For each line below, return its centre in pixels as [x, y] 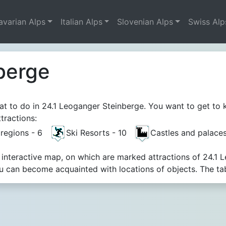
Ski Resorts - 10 [100, 132]
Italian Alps [81, 22]
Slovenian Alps [145, 22]
